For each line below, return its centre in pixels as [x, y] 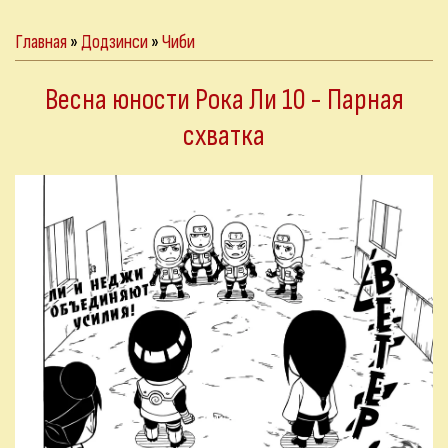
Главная [41, 42]
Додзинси [114, 42]
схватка [224, 136]
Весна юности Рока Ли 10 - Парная [224, 100]
